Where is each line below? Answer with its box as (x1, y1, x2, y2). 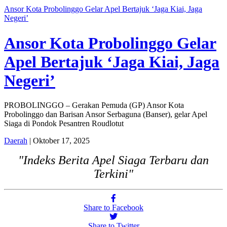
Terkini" (94, 167, 133, 181)
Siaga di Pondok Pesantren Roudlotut (4, 119, 124, 128)
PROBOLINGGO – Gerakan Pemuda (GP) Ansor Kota (4, 100, 184, 109)
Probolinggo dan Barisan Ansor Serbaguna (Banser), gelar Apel (4, 109, 207, 119)
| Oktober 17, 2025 (27, 136, 90, 145)
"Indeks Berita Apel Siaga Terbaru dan (18, 154, 209, 167)
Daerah (4, 136, 27, 145)
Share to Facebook (84, 203, 143, 212)
